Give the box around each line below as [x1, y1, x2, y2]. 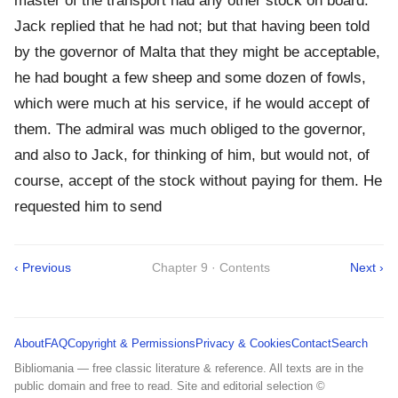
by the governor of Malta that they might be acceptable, [14, 44, 380, 61]
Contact [291, 337, 331, 351]
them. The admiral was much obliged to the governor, [14, 121, 366, 139]
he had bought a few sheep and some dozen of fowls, [14, 69, 366, 87]
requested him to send [14, 198, 162, 216]
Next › [350, 260, 384, 275]
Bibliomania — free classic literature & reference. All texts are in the [14, 362, 363, 376]
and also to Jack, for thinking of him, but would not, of [14, 147, 370, 164]
